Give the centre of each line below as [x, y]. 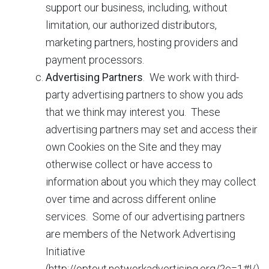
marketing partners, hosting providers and [142, 42]
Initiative [65, 251]
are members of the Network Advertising [141, 234]
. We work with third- [191, 77]
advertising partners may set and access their [152, 129]
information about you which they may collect [151, 182]
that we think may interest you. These [133, 112]
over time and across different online [131, 199]
